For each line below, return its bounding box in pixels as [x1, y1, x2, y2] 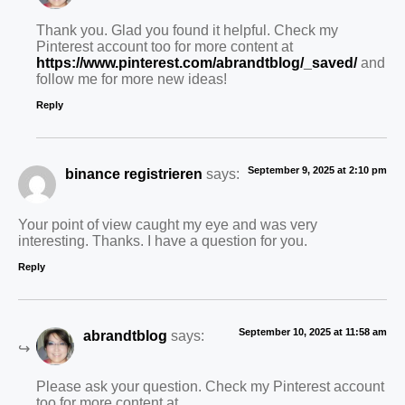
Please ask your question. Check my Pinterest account [36, 378, 384, 395]
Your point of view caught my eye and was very [18, 216, 317, 233]
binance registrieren [65, 165, 202, 182]
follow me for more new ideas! [36, 71, 227, 88]
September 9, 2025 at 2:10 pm [248, 164, 387, 175]
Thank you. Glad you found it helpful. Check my [36, 22, 338, 39]
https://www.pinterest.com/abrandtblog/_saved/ [36, 54, 357, 71]
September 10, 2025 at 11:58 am [239, 325, 387, 337]
